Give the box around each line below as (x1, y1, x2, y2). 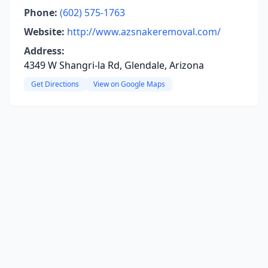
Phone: (24, 6, 57, 19)
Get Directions (31, 79, 79, 89)
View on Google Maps (93, 79, 165, 89)
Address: (24, 44, 65, 57)
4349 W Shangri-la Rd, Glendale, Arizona (24, 59, 204, 72)
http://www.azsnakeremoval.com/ (67, 25, 221, 38)
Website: (24, 25, 65, 38)
